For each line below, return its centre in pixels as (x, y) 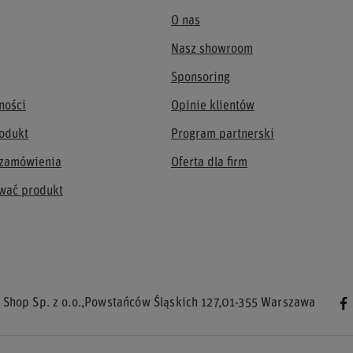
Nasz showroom (212, 50)
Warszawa (286, 303)
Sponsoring (201, 78)
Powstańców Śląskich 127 (151, 303)
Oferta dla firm (209, 163)
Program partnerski (223, 135)
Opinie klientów (213, 106)
